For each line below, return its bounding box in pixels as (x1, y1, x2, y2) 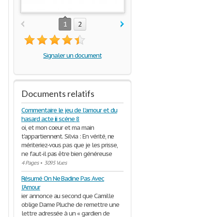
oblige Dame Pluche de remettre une (21, 201, 119, 209)
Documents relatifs (21, 88, 94, 99)
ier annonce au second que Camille (21, 192, 114, 200)
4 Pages (21, 159, 38, 166)
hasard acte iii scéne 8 (21, 115, 80, 123)
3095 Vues (44, 159, 67, 166)
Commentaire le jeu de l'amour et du (21, 106, 117, 114)
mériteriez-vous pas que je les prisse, (21, 141, 118, 149)
